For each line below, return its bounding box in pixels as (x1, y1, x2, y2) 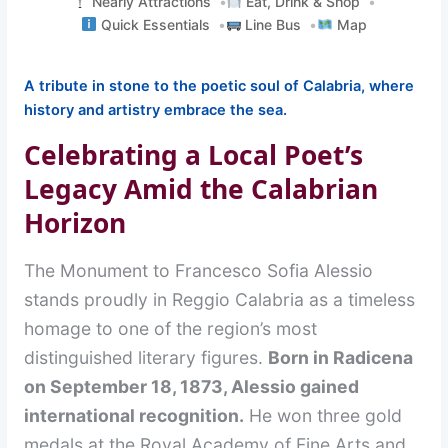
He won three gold (244, 404, 403, 426)
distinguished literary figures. (24, 346, 269, 368)
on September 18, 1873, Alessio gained (24, 375, 360, 397)
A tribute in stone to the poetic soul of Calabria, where (24, 76, 415, 95)
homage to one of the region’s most (24, 317, 318, 339)
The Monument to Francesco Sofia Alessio (24, 259, 374, 281)
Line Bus (241, 15, 302, 33)
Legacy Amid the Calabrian (24, 170, 379, 207)
